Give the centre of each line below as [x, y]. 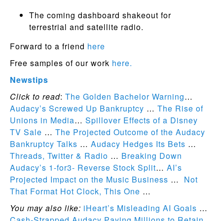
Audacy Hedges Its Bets [138, 144]
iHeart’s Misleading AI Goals [140, 208]
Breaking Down [152, 155]
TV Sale [26, 132]
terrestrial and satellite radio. [86, 27]
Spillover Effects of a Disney [142, 120]
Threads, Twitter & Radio [59, 155]
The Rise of [180, 108]
